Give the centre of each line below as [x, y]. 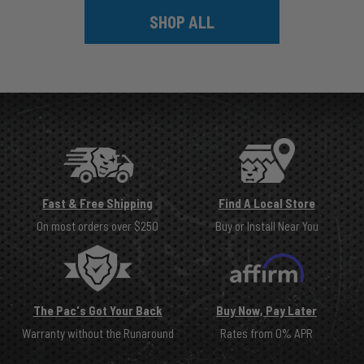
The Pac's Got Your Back [97, 311]
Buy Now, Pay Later [266, 311]
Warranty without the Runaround [97, 334]
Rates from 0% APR [266, 334]
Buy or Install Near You [266, 225]
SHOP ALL [182, 22]
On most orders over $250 [97, 225]
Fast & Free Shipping [97, 203]
